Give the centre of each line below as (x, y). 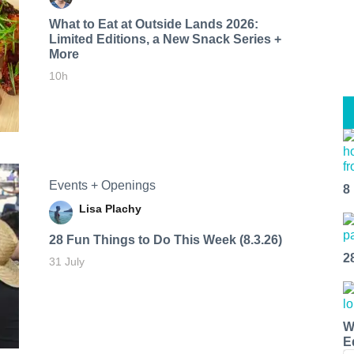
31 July (66, 261)
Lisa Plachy (110, 208)
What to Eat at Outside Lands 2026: (153, 24)
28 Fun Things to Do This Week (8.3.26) (165, 239)
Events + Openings (102, 185)
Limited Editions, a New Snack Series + (165, 39)
